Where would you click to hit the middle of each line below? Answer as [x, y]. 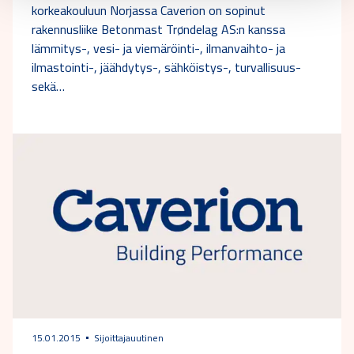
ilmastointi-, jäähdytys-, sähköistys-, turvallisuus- [166, 68]
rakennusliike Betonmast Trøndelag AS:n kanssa [158, 30]
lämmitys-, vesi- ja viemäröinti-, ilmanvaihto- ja [158, 49]
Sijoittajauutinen [129, 337]
